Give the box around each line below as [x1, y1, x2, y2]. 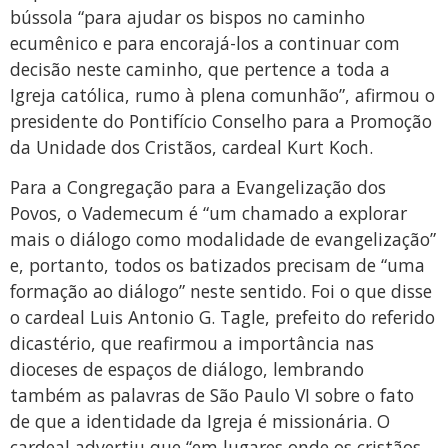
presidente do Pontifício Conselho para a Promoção [10, 108, 432, 133]
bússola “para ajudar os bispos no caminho [10, 4, 365, 29]
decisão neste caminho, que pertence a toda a [10, 56, 390, 81]
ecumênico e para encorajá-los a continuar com [10, 30, 400, 55]
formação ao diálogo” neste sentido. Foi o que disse [10, 279, 432, 304]
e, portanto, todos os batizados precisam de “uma [10, 253, 425, 278]
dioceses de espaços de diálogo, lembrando [10, 357, 364, 382]
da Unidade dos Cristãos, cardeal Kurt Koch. [10, 134, 373, 159]
